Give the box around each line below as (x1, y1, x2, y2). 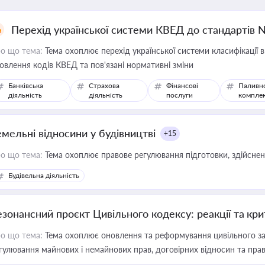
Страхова (89, 81, 120, 90)
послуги (166, 91, 193, 99)
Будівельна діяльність (8, 171, 79, 180)
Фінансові (166, 81, 198, 90)
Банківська (8, 81, 43, 90)
